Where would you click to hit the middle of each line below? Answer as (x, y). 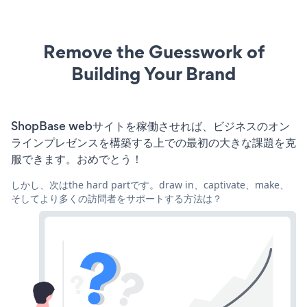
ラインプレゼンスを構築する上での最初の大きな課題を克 (153, 142)
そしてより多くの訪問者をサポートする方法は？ (116, 198)
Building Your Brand (153, 73)
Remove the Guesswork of (153, 51)
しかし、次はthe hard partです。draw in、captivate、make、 (150, 184)
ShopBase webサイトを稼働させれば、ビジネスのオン (150, 126)
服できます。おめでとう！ (77, 159)
